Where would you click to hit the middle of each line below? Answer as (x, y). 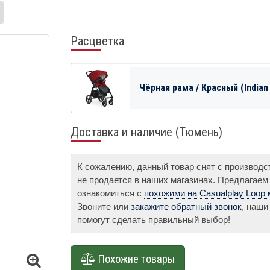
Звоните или (104, 206)
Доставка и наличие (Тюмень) (146, 132)
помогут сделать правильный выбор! (154, 219)
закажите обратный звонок (186, 206)
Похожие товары (135, 259)
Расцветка (97, 41)
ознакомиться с (111, 193)
